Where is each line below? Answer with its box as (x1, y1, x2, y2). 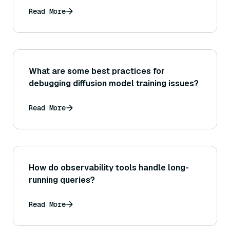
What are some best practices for (29, 66, 165, 77)
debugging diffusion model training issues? (29, 78, 199, 89)
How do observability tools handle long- (29, 162, 189, 174)
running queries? (29, 175, 95, 186)
